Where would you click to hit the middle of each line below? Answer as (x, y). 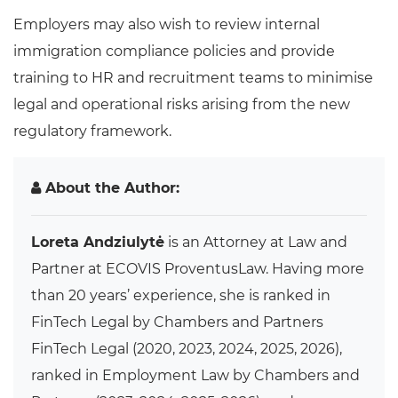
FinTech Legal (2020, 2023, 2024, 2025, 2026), (187, 348)
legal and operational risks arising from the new (182, 104)
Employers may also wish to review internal (167, 24)
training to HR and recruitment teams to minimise (193, 77)
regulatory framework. (92, 131)
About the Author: (110, 187)
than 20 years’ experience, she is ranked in (181, 295)
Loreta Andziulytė (98, 242)
